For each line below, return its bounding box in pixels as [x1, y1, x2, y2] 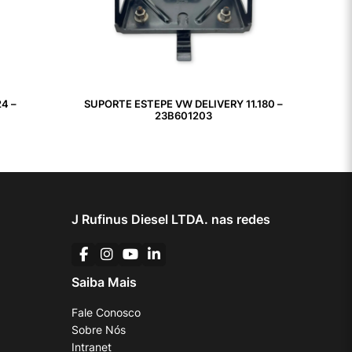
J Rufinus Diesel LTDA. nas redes [71, 211, 270, 227]
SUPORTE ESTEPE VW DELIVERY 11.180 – [84, 97, 283, 110]
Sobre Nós [71, 322, 126, 336]
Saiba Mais [71, 273, 137, 290]
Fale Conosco [71, 305, 141, 319]
